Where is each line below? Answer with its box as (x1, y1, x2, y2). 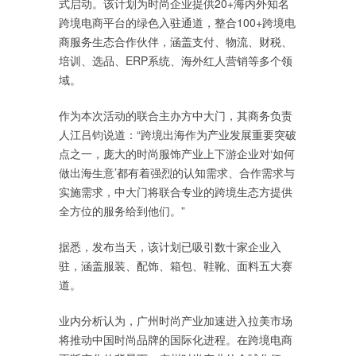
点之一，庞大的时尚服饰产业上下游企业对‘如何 (59, 145, 295, 161)
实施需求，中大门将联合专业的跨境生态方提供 (59, 184, 292, 199)
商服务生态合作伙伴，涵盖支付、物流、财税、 (59, 33, 292, 49)
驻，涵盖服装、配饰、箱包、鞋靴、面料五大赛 (59, 257, 292, 273)
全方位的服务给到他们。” (59, 203, 185, 219)
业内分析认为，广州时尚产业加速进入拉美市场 (59, 312, 292, 328)
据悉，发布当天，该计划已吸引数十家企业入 (59, 238, 281, 254)
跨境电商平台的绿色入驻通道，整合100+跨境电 (59, 14, 296, 30)
